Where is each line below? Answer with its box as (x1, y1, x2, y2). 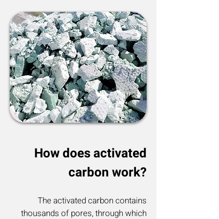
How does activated (34, 144, 147, 163)
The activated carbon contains (38, 195, 147, 207)
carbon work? (68, 163, 147, 182)
